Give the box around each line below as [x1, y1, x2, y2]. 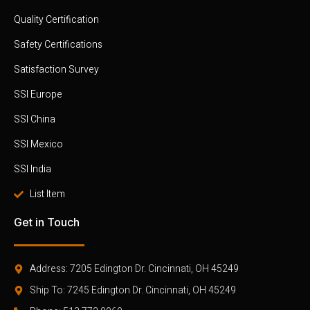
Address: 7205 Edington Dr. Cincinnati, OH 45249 [29, 262, 239, 277]
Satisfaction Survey [14, 62, 99, 77]
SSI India [14, 162, 51, 177]
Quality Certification [14, 12, 99, 28]
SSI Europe [14, 87, 62, 102]
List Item [29, 187, 65, 202]
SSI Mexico [14, 137, 63, 152]
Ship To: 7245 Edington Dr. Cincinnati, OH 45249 [29, 283, 236, 298]
